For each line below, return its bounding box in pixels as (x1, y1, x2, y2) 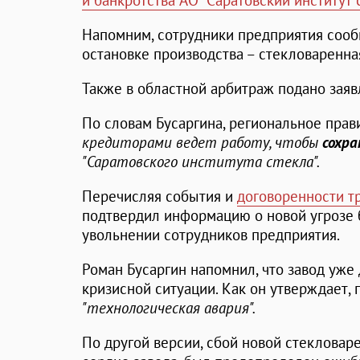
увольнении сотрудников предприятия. (82, 225, 340, 245)
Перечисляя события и (82, 186, 237, 207)
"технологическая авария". (82, 298, 256, 318)
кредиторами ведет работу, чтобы (82, 133, 322, 153)
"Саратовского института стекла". (82, 152, 320, 172)
